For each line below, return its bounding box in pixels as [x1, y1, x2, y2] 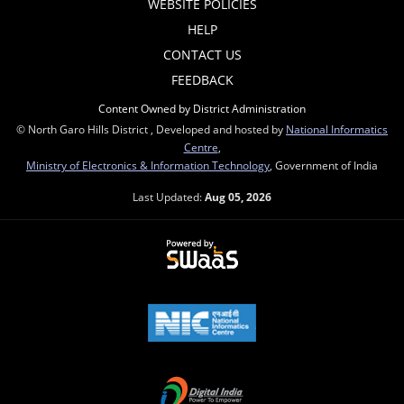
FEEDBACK [170, 71, 234, 88]
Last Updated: [133, 189, 205, 204]
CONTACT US [162, 46, 242, 63]
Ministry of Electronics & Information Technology [26, 158, 270, 172]
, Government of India [270, 158, 378, 172]
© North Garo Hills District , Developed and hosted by [16, 122, 286, 136]
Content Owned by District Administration [98, 101, 306, 115]
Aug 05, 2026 [205, 189, 271, 204]
